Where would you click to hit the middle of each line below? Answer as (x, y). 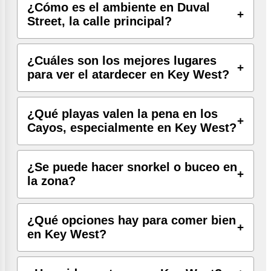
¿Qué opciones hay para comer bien (132, 220)
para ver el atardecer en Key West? (128, 74)
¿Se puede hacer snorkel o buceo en (132, 167)
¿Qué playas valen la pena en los (122, 113)
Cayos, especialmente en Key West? (132, 127)
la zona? (51, 181)
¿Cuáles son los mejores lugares (122, 60)
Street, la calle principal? (100, 21)
